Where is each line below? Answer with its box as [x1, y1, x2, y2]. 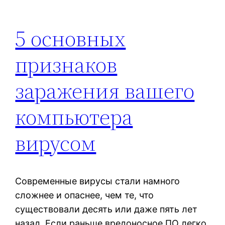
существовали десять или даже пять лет [15, 204, 198, 215]
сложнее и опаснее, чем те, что [15, 190, 154, 201]
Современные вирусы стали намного [15, 176, 180, 187]
